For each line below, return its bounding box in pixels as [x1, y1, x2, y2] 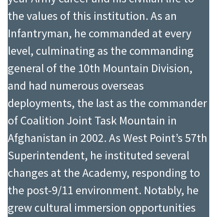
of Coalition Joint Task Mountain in [8, 113, 177, 128]
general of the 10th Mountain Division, [8, 61, 192, 76]
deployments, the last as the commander [8, 95, 207, 111]
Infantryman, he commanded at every [8, 26, 191, 41]
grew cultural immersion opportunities [8, 200, 196, 216]
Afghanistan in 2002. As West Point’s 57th [8, 130, 207, 146]
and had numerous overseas [8, 78, 144, 93]
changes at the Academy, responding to [8, 165, 200, 181]
